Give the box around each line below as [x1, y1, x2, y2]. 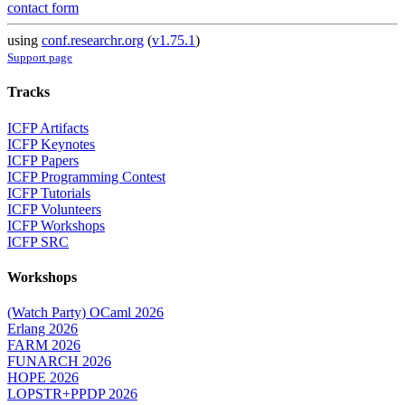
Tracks [7, 84, 50, 100]
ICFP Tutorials [7, 184, 90, 201]
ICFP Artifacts [7, 119, 89, 136]
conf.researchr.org [42, 33, 144, 49]
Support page [7, 51, 72, 65]
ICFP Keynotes [7, 136, 95, 152]
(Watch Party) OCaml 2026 [7, 305, 164, 321]
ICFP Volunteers [7, 201, 101, 217]
